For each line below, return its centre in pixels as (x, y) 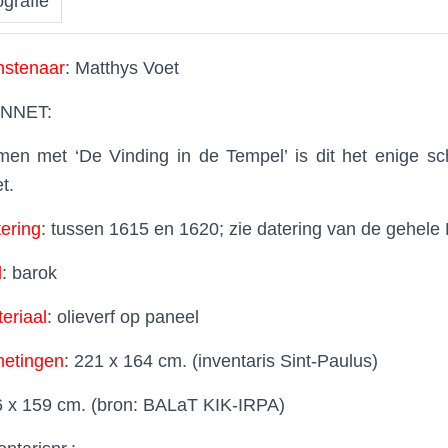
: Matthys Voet (121, 67)
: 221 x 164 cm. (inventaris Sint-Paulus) (220, 360)
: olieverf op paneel (122, 316)
